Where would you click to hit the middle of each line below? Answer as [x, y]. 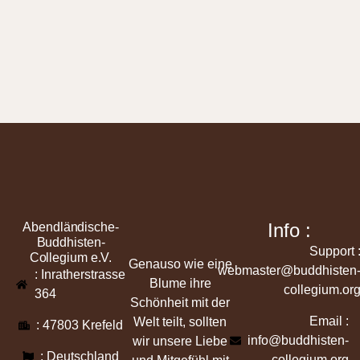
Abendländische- [71, 227]
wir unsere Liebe [180, 341]
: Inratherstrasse [80, 274]
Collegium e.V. [71, 257]
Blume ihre [180, 283]
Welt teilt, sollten [180, 321]
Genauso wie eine [180, 264]
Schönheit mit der [180, 302]
